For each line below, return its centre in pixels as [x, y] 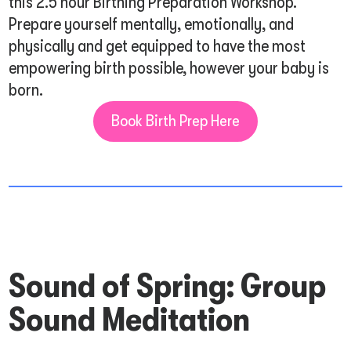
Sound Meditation [130, 319]
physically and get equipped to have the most [157, 46]
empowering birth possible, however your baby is [169, 68]
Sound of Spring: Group [168, 286]
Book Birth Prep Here [175, 121]
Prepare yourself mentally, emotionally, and [152, 24]
